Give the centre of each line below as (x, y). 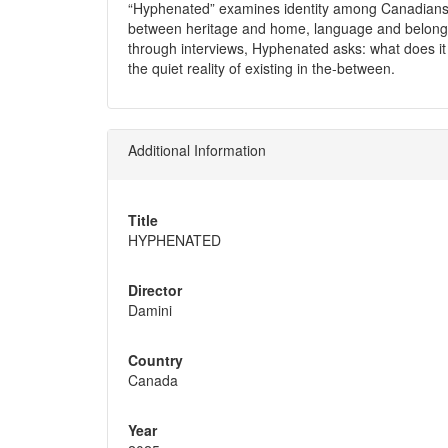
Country (155, 359)
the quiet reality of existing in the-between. (261, 67)
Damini (150, 309)
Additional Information (197, 149)
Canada (153, 379)
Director (155, 289)
